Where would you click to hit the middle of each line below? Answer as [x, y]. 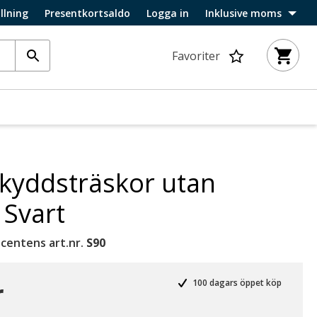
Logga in [168, 13]
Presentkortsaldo [87, 13]
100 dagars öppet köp [236, 283]
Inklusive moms [243, 13]
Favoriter [196, 56]
